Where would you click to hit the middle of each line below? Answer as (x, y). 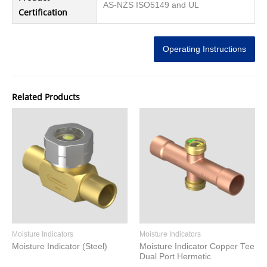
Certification (43, 13)
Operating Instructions (204, 49)
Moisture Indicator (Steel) (60, 247)
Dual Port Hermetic (175, 257)
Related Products (46, 97)
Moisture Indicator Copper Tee (197, 247)
